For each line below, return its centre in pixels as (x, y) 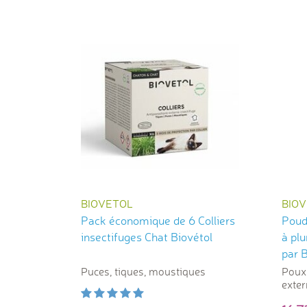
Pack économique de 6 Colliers (158, 221)
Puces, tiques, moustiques (143, 272)
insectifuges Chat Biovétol (147, 237)
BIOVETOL (107, 204)
